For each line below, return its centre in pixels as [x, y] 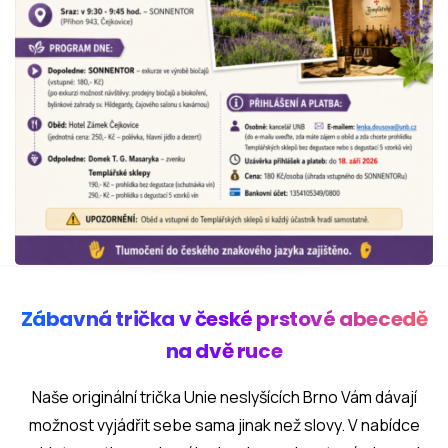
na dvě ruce [224, 351]
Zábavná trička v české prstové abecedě [224, 319]
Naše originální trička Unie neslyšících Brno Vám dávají [224, 397]
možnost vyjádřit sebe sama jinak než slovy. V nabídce [224, 425]
